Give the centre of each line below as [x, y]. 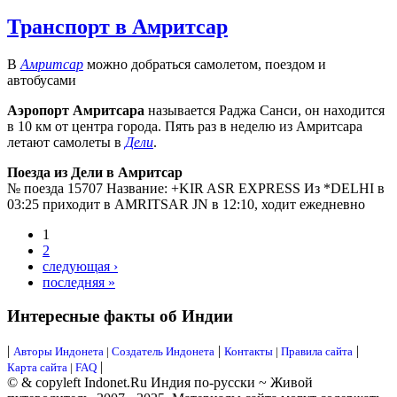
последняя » [79, 282]
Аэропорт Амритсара [76, 110]
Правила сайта [317, 352]
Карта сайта [37, 368]
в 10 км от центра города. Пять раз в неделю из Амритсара [185, 126]
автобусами [42, 80]
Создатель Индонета [163, 352]
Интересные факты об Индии [120, 316]
